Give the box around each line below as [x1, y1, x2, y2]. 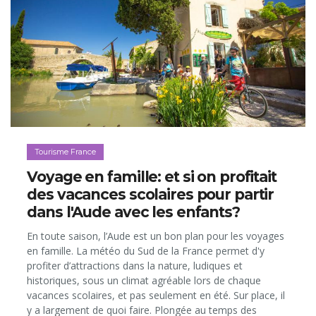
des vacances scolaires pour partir [27, 185, 274, 203]
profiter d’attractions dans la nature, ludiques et [27, 258, 243, 272]
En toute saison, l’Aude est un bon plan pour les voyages [27, 229, 285, 243]
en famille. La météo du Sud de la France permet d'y [27, 243, 265, 257]
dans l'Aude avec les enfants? [27, 202, 240, 221]
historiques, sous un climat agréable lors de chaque [27, 273, 262, 287]
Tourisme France [35, 147, 97, 157]
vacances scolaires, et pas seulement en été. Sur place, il [27, 288, 286, 302]
